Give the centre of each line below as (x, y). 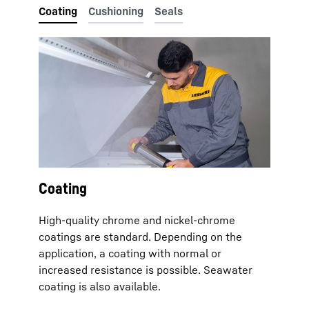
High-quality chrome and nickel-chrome (137, 220)
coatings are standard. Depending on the (140, 237)
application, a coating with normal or (130, 253)
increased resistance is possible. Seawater (146, 270)
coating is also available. (100, 286)
